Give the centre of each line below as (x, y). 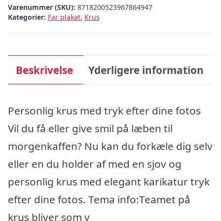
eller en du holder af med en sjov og (95, 164)
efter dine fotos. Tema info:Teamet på (99, 199)
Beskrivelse (44, 70)
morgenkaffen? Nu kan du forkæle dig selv (110, 146)
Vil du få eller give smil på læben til (90, 128)
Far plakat (64, 17)
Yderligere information (146, 70)
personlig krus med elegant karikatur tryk (109, 181)
